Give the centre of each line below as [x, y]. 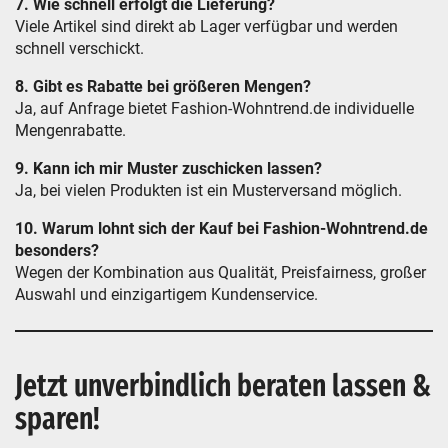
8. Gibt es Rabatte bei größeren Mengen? [163, 86]
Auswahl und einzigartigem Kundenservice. [166, 294]
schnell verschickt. [79, 48]
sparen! [57, 419]
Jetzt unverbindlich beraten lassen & [223, 386]
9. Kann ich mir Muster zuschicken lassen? [168, 168]
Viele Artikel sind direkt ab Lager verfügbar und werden [206, 26]
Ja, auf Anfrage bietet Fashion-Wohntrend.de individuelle [214, 108]
